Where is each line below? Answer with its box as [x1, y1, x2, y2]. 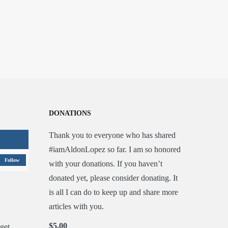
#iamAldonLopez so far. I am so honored [49, 145, 181, 154]
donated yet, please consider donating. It [49, 174, 178, 182]
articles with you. [49, 202, 104, 211]
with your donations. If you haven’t [49, 159, 162, 168]
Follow [5, 157, 19, 163]
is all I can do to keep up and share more [49, 188, 178, 196]
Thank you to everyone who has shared [49, 131, 176, 139]
